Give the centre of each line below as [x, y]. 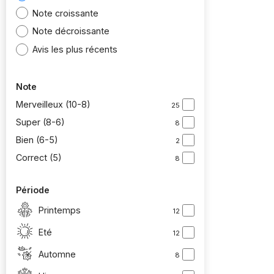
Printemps [60, 210]
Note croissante [66, 13]
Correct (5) [39, 158]
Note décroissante [71, 31]
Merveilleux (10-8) [53, 105]
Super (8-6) [40, 122]
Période [33, 190]
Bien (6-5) [37, 140]
